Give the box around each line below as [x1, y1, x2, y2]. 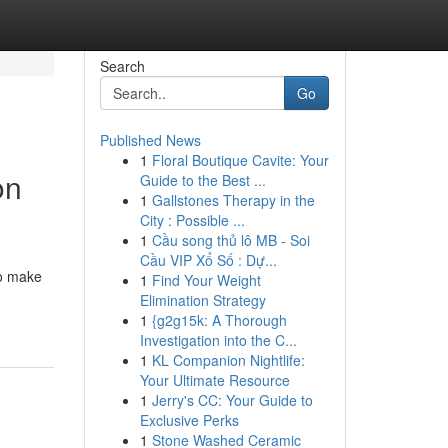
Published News [99, 130, 201, 150]
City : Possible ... [139, 210, 245, 230]
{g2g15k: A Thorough [151, 310, 287, 330]
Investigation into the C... [139, 330, 297, 350]
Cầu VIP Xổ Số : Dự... [139, 250, 277, 270]
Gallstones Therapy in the [151, 190, 315, 210]
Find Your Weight [151, 270, 261, 290]
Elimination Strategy [139, 290, 266, 310]
